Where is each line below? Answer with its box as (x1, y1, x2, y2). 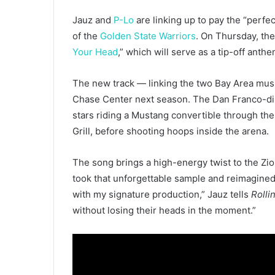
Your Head (72, 46, 118, 58)
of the (72, 30, 100, 42)
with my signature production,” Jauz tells (72, 188, 251, 201)
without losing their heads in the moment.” (72, 204, 256, 217)
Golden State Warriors (100, 30, 196, 42)
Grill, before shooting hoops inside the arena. (72, 125, 269, 137)
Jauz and (72, 14, 114, 26)
